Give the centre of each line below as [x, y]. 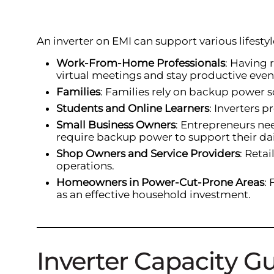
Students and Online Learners [133, 109]
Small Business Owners [116, 125]
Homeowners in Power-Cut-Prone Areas [160, 183]
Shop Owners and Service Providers [148, 154]
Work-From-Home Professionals [141, 63]
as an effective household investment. [154, 195]
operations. [85, 166]
